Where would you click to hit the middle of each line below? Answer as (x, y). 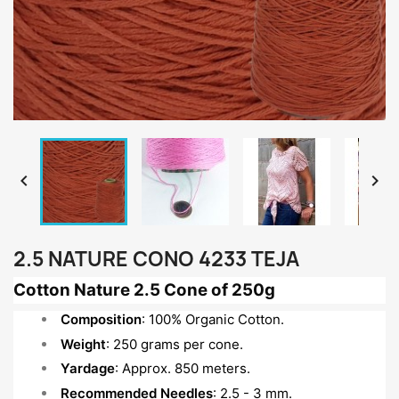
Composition (101, 319)
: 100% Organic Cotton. (212, 319)
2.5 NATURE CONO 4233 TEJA (156, 259)
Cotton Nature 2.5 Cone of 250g (144, 290)
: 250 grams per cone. (176, 344)
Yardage (87, 368)
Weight (83, 344)
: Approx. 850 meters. (182, 368)
